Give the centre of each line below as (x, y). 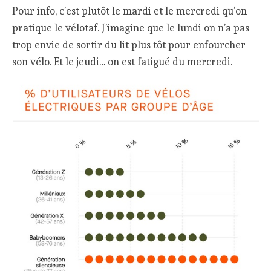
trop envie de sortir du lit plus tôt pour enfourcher (129, 44)
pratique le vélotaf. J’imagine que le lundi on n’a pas (131, 28)
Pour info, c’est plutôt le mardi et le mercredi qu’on (130, 11)
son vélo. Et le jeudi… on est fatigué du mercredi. (122, 61)
